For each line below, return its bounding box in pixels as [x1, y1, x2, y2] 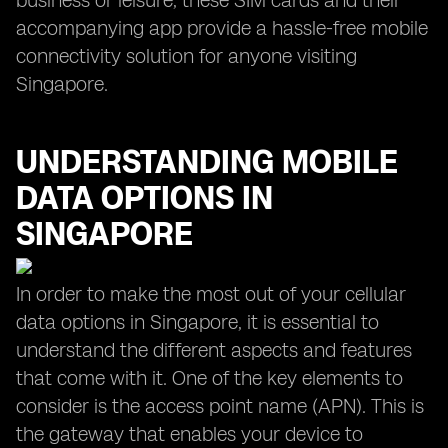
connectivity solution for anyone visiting [16, 44, 357, 68]
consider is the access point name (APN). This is [16, 394, 424, 418]
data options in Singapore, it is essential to [16, 310, 379, 334]
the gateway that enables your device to [16, 422, 363, 446]
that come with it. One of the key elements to [16, 366, 403, 390]
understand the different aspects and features [16, 338, 412, 362]
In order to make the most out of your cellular [16, 282, 406, 306]
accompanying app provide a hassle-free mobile [16, 16, 428, 40]
